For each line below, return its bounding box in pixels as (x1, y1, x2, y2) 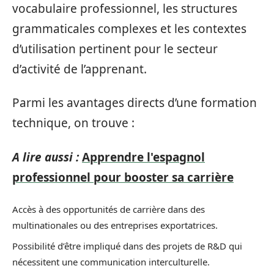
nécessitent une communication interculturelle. (12, 255, 210, 268)
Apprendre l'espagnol (82, 149, 205, 165)
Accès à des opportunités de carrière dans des (12, 203, 205, 215)
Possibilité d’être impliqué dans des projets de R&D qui (12, 239, 242, 252)
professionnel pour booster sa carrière (12, 169, 234, 185)
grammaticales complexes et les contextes (12, 20, 246, 37)
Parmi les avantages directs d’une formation (12, 95, 257, 111)
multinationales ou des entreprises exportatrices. (12, 219, 218, 231)
